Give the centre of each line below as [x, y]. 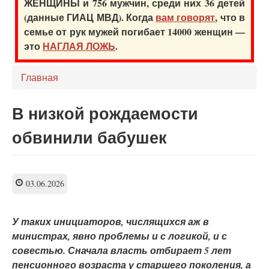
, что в [230, 17]
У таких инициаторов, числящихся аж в [110, 221]
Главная [40, 77]
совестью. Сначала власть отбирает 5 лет [122, 250]
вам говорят [186, 17]
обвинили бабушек [89, 137]
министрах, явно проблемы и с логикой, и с [119, 236]
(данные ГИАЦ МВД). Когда [90, 17]
